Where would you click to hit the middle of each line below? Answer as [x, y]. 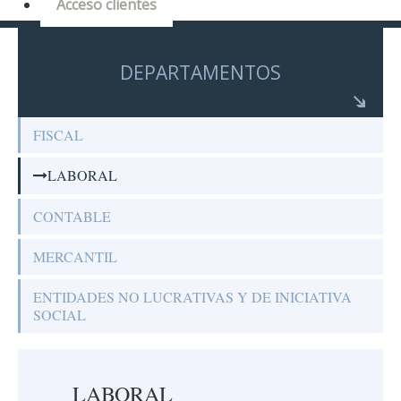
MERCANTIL [75, 256]
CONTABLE [72, 216]
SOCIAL [60, 315]
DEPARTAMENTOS [200, 73]
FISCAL [58, 135]
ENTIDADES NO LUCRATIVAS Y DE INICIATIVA [192, 297]
